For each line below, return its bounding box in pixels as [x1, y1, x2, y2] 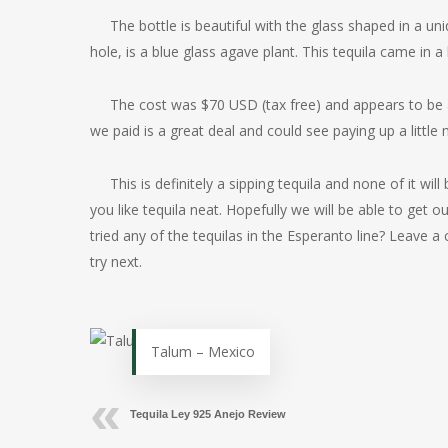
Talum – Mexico [150, 342, 255, 361]
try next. [90, 252, 142, 271]
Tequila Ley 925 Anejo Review [130, 408, 286, 420]
